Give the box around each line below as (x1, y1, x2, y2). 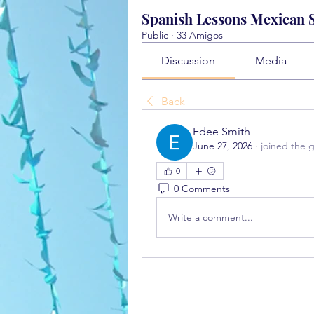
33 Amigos (177, 29, 223, 41)
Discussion (161, 54, 216, 67)
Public (142, 29, 168, 41)
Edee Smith (193, 125, 250, 138)
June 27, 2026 (193, 139, 252, 152)
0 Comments (174, 182, 230, 195)
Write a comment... (168, 210, 253, 224)
